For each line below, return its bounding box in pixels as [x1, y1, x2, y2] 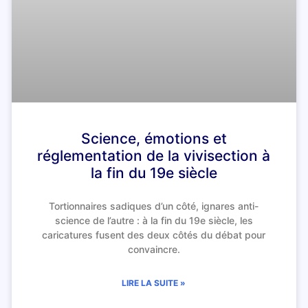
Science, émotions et [80, 130, 227, 148]
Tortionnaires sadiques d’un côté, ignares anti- [49, 200, 259, 212]
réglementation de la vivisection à [37, 147, 271, 165]
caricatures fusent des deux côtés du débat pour [42, 229, 266, 241]
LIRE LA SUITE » [122, 278, 186, 289]
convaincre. [127, 243, 180, 256]
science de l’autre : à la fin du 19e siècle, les [54, 214, 253, 227]
